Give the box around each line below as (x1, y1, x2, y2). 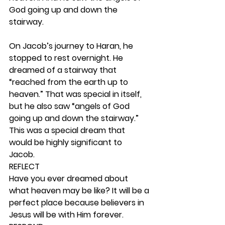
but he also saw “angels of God (9, 100, 132, 112)
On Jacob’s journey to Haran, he (9, 40, 135, 52)
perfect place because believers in (9, 197, 146, 208)
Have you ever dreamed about (9, 173, 130, 184)
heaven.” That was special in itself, (9, 88, 144, 100)
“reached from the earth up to (9, 76, 130, 88)
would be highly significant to (9, 137, 124, 148)
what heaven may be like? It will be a (9, 185, 151, 196)
